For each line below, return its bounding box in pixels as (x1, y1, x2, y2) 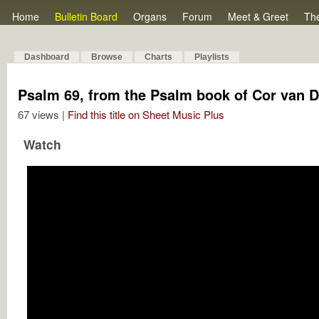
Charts (145, 52, 172, 62)
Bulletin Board (55, 9, 117, 23)
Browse (91, 52, 122, 62)
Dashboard (24, 52, 69, 62)
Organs (133, 9, 167, 23)
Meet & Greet (228, 9, 288, 23)
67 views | (18, 107, 68, 122)
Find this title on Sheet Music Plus (68, 107, 224, 122)
